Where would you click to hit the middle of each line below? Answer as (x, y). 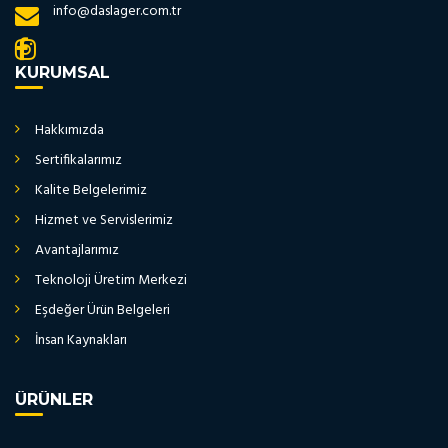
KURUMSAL (62, 72)
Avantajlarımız (77, 250)
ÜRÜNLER (54, 399)
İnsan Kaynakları (81, 340)
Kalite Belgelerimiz (91, 190)
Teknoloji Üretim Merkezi (111, 280)
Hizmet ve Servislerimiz (104, 220)
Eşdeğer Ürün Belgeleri (102, 310)
